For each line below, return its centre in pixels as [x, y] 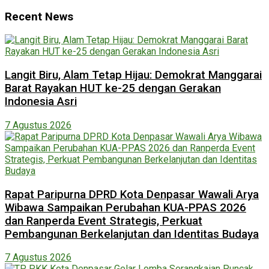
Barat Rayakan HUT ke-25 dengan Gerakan [113, 89]
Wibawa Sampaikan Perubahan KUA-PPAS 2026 [125, 207]
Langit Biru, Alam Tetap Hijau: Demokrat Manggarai [133, 75]
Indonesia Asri [41, 102]
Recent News [39, 17]
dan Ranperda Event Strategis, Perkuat [104, 221]
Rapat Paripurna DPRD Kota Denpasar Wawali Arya [132, 194]
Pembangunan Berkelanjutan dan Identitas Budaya [132, 234]
